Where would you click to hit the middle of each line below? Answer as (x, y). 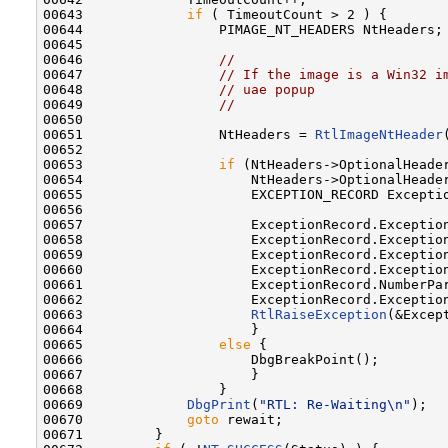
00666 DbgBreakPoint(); (211, 359)
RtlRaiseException (319, 314)
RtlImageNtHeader (379, 134)
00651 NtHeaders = (179, 134)
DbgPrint (219, 404)
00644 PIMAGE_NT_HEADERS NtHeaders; (243, 29)
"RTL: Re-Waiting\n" (335, 404)
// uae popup (267, 89)
